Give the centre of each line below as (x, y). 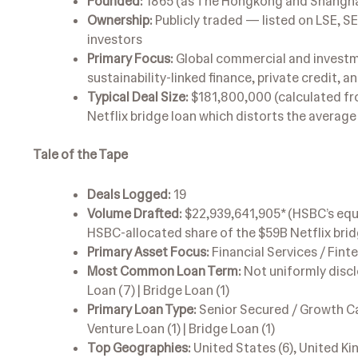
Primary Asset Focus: (148, 252)
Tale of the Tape (80, 154)
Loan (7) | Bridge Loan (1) (158, 290)
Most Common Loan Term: (164, 271)
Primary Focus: (130, 58)
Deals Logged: (129, 194)
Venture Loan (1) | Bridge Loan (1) (181, 328)
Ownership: (120, 20)
